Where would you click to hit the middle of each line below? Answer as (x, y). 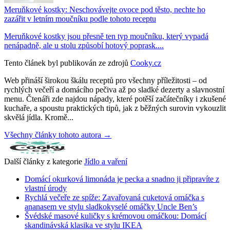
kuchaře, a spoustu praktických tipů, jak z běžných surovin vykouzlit (115, 108)
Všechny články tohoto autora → (58, 135)
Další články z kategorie (43, 162)
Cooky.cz (146, 63)
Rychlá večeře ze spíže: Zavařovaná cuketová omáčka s (114, 198)
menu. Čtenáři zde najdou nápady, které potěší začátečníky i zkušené (115, 99)
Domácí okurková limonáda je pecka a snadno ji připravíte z (122, 179)
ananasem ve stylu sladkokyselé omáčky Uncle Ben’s (111, 207)
